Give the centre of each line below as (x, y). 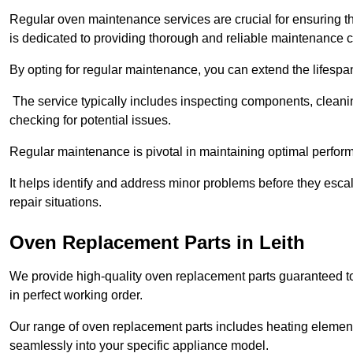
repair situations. (56, 203)
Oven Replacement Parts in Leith (157, 243)
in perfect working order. (76, 295)
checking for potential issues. (90, 121)
